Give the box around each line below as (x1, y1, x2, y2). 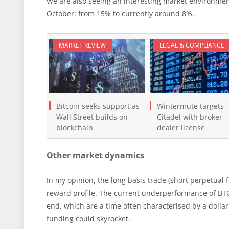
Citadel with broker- (156, 111, 225, 122)
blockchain (56, 122, 93, 132)
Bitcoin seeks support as (56, 101, 140, 111)
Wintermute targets (156, 101, 224, 111)
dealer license (156, 122, 205, 132)
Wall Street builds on (56, 111, 128, 122)
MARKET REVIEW (59, 40, 106, 50)
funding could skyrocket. (47, 214, 130, 224)
